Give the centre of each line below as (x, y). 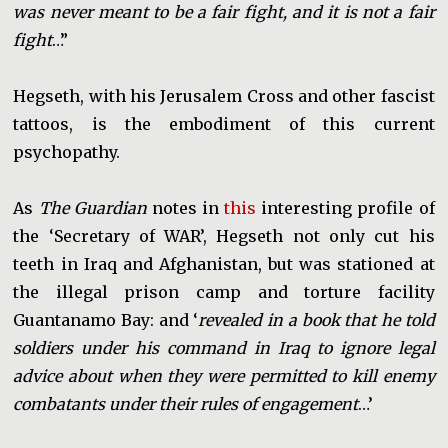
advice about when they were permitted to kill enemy (224, 376)
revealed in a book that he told (316, 320)
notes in (185, 208)
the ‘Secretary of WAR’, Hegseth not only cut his (224, 236)
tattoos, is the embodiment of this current (224, 124)
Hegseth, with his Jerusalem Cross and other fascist (224, 96)
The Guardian (92, 208)
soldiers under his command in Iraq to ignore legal (224, 348)
